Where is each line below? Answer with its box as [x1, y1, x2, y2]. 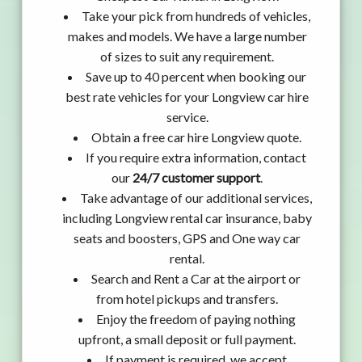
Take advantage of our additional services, [80, 190, 312, 206]
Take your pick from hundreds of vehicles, [82, 8, 310, 24]
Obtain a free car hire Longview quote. [90, 129, 301, 145]
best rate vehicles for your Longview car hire [65, 89, 309, 105]
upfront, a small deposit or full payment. [78, 331, 296, 347]
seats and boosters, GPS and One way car [74, 230, 301, 246]
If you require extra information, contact [86, 149, 306, 166]
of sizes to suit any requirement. [100, 48, 274, 65]
